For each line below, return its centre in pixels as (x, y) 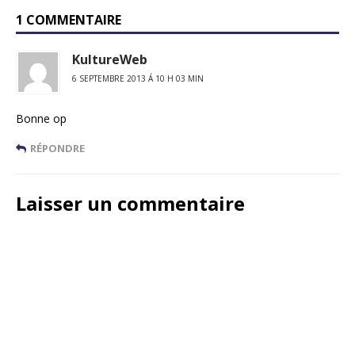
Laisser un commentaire (130, 203)
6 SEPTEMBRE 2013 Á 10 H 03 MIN (138, 78)
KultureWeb (110, 59)
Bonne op (41, 118)
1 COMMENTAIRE (69, 19)
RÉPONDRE (57, 148)
